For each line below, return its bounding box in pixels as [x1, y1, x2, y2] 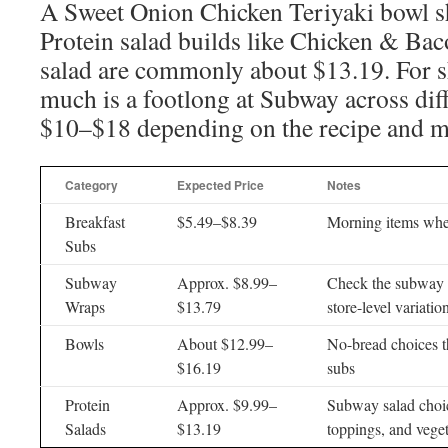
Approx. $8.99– [177, 272, 277, 293]
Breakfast [65, 211, 125, 232]
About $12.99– [177, 333, 273, 354]
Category [65, 176, 118, 194]
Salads [65, 418, 106, 439]
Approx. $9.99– [177, 394, 277, 415]
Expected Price [177, 176, 264, 194]
